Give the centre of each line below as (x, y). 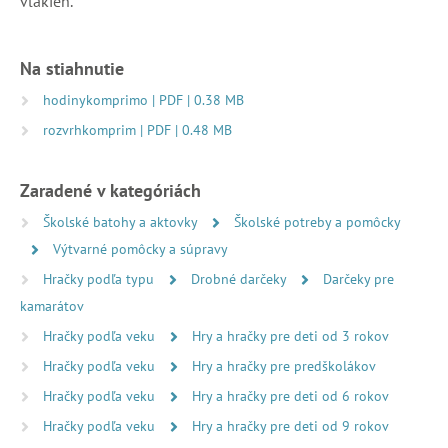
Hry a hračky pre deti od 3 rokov (290, 335)
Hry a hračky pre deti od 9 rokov (290, 425)
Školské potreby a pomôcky (317, 221)
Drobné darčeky (240, 278)
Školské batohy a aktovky (122, 221)
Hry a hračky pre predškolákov (284, 365)
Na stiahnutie (72, 68)
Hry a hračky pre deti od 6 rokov (290, 395)
